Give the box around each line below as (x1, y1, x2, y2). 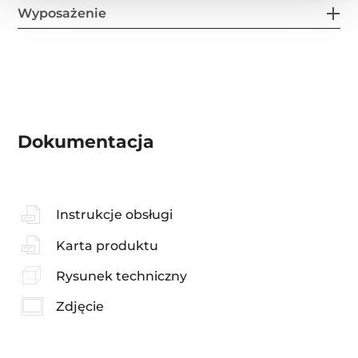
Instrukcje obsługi (55, 207, 173, 223)
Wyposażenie (18, 6, 107, 22)
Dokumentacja (18, 131, 155, 153)
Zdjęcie (55, 299, 104, 315)
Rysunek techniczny (55, 268, 187, 284)
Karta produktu (55, 237, 158, 253)
